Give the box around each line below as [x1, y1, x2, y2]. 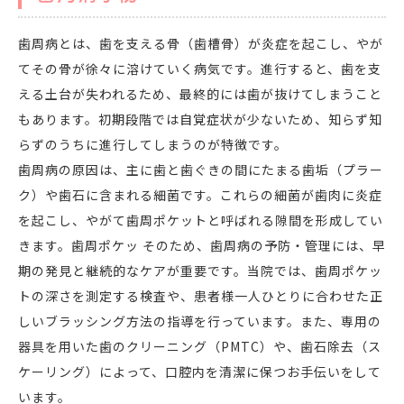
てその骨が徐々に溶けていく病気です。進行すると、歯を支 [18, 59, 381, 78]
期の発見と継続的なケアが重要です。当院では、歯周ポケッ [18, 261, 382, 280]
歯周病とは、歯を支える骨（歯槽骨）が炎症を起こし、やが [18, 33, 383, 52]
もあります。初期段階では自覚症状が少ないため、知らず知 [18, 109, 382, 128]
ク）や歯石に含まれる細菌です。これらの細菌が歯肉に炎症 [18, 185, 382, 204]
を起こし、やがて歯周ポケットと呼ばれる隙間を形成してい [18, 210, 383, 229]
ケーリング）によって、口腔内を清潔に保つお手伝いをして [18, 362, 381, 381]
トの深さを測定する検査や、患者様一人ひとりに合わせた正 [18, 286, 383, 305]
